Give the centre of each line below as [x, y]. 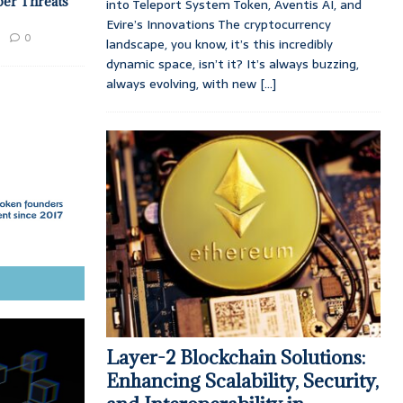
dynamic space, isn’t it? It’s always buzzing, [232, 64]
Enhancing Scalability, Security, [242, 381]
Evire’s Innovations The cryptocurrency [218, 25]
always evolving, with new [183, 84]
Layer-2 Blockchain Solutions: [235, 357]
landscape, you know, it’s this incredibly [219, 45]
